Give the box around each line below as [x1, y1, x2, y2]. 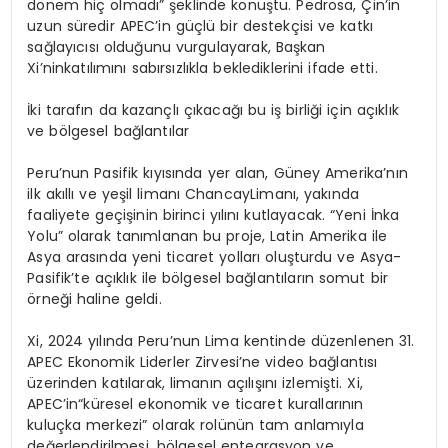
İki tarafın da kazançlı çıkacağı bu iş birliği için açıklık [27, 100, 399, 121]
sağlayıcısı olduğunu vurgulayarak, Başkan [27, 37, 326, 58]
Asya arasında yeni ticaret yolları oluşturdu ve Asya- [27, 247, 402, 268]
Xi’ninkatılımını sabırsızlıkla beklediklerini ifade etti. [27, 58, 378, 79]
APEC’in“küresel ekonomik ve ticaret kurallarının [27, 394, 364, 415]
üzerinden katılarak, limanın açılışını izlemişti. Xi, [27, 373, 363, 394]
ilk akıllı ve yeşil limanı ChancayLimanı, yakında [27, 184, 360, 205]
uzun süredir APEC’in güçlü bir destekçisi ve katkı [27, 16, 373, 37]
